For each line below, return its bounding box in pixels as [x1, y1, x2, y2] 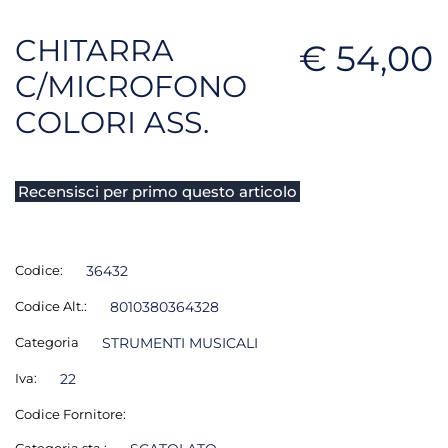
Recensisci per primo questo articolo [18, 181, 297, 201]
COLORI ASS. [15, 103, 209, 141]
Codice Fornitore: [15, 405, 126, 422]
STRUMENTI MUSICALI [101, 333, 258, 352]
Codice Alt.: [15, 297, 87, 314]
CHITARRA [15, 31, 174, 69]
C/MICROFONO [15, 67, 247, 105]
